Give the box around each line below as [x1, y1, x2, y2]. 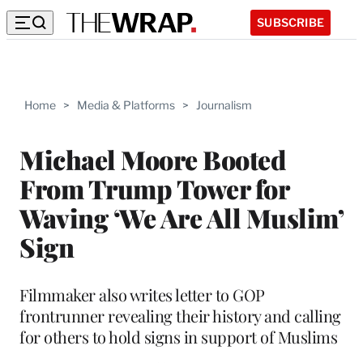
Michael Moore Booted [19, 141, 285, 177]
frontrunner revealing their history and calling [19, 304, 341, 327]
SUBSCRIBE [257, 15, 324, 29]
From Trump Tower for [19, 170, 288, 206]
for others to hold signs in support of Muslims [19, 325, 337, 348]
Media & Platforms [77, 98, 175, 112]
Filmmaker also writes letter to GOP [19, 283, 265, 305]
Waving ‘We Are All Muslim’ [19, 199, 343, 235]
